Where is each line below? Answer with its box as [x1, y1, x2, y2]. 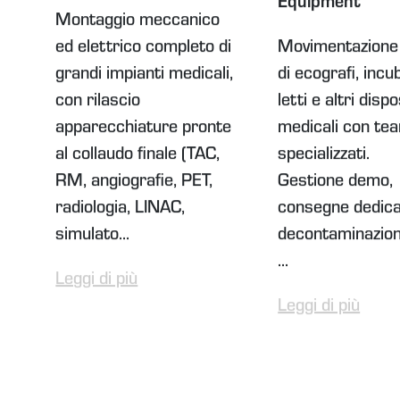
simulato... [55, 228, 130, 246]
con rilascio [55, 94, 141, 112]
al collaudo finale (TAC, [55, 147, 221, 166]
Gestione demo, [278, 174, 394, 193]
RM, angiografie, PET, [55, 174, 213, 193]
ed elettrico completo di [55, 40, 232, 59]
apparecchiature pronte [55, 121, 232, 139]
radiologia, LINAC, [55, 201, 186, 220]
